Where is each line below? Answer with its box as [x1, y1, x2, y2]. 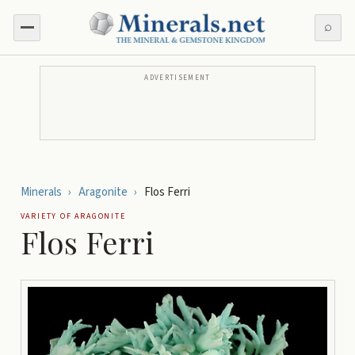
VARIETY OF [20, 211, 75, 222]
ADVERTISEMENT [144, 73, 211, 84]
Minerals [20, 184, 62, 201]
